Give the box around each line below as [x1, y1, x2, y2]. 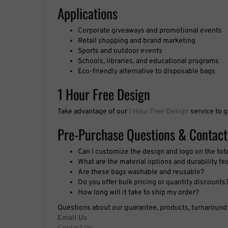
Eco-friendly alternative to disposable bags [78, 67, 215, 76]
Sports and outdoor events [78, 46, 162, 55]
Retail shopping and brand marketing [78, 36, 195, 45]
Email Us [58, 213, 87, 222]
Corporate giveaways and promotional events [78, 26, 222, 35]
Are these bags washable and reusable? [78, 167, 204, 177]
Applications [58, 3, 118, 23]
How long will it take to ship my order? [78, 188, 199, 197]
